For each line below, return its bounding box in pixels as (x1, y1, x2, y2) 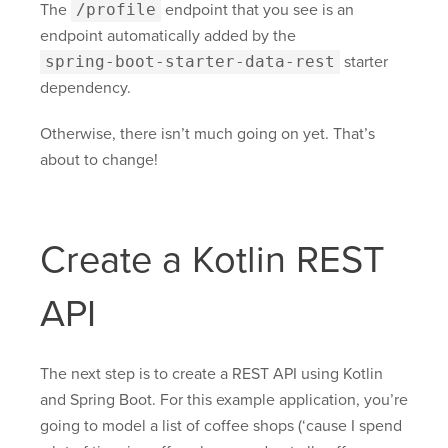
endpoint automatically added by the (40, 26, 296, 47)
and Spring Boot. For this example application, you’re (40, 390, 408, 411)
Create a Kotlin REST (40, 237, 385, 284)
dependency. (40, 78, 131, 99)
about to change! (40, 150, 158, 171)
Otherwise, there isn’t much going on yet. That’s (40, 124, 375, 145)
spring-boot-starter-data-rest (45, 52, 335, 72)
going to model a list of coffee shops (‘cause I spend (40, 416, 402, 437)
